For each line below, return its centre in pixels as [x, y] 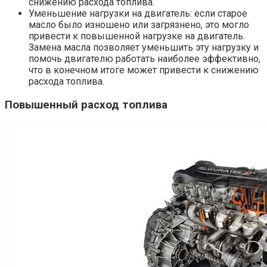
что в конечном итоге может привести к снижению [144, 70]
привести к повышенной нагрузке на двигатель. [137, 36]
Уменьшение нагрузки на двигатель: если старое [138, 13]
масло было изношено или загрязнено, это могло [139, 24]
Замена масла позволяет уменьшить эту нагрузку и [144, 47]
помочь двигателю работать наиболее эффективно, [145, 58]
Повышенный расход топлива [86, 105]
